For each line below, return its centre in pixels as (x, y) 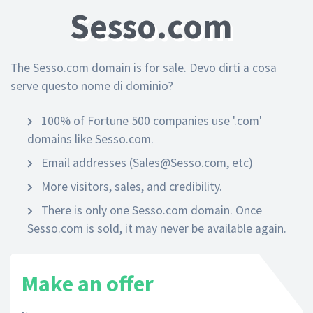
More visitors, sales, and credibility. (130, 187)
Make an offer (88, 284)
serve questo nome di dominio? (92, 86)
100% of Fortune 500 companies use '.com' (150, 121)
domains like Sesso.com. (90, 139)
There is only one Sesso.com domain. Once (150, 210)
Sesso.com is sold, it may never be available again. (157, 228)
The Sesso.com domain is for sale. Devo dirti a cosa (144, 68)
